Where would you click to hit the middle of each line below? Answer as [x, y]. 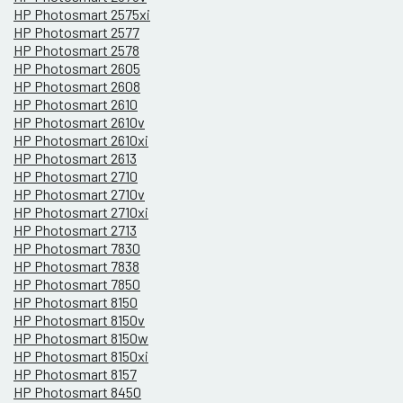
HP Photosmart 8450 [77, 392]
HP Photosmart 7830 [77, 248]
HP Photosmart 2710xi [81, 212]
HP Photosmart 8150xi [81, 356]
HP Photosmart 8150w [81, 338]
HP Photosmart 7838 [76, 266]
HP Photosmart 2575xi [82, 14]
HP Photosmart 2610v [79, 122]
